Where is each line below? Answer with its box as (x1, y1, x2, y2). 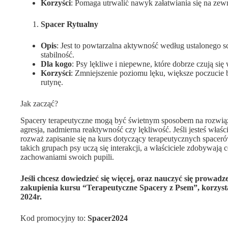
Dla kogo (41, 60, 72, 69)
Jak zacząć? (20, 99, 58, 108)
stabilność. (41, 50, 74, 60)
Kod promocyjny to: (20, 214, 88, 223)
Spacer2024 (88, 214, 128, 223)
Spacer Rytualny (41, 20, 98, 29)
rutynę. (41, 78, 63, 87)
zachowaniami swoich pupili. (20, 153, 114, 162)
